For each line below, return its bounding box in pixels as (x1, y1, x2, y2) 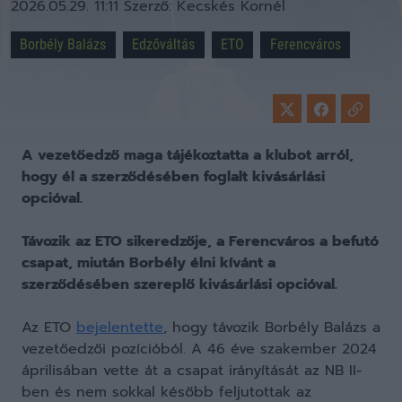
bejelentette (76, 317, 163, 338)
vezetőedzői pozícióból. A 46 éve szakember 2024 (22, 338, 377, 360)
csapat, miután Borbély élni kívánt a (22, 252, 275, 274)
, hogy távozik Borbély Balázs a (163, 317, 380, 338)
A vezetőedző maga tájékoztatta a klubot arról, (22, 144, 354, 166)
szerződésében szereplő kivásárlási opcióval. (22, 274, 337, 295)
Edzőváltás (132, 36, 196, 53)
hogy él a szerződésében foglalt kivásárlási (22, 166, 325, 188)
